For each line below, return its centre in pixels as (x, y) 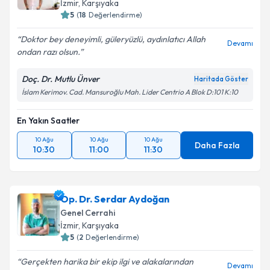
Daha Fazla (217, 145)
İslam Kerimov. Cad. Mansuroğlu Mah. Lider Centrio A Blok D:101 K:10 (130, 92)
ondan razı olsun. (48, 52)
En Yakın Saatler (48, 121)
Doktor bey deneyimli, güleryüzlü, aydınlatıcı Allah (113, 39)
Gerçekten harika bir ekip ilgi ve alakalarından (107, 262)
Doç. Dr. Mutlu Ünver (61, 79)
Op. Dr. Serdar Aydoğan (115, 199)
